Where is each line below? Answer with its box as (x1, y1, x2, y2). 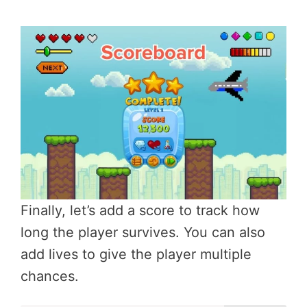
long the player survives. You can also (21, 224, 265, 241)
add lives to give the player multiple (21, 246, 251, 263)
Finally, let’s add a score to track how (21, 202, 260, 219)
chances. (21, 268, 79, 285)
